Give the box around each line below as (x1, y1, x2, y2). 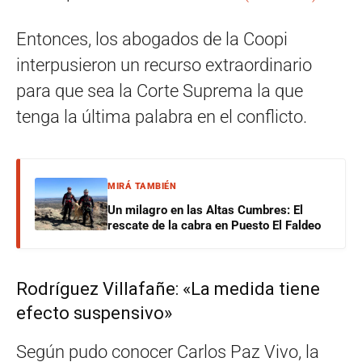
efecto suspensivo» (16, 303, 172, 323)
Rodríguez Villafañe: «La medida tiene (16, 279, 320, 299)
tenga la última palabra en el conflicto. (16, 107, 307, 127)
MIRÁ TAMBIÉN (107, 181, 176, 192)
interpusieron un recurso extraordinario (16, 55, 312, 75)
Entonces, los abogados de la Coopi (16, 29, 288, 49)
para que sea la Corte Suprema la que (16, 81, 303, 101)
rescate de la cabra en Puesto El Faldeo (107, 218, 321, 233)
